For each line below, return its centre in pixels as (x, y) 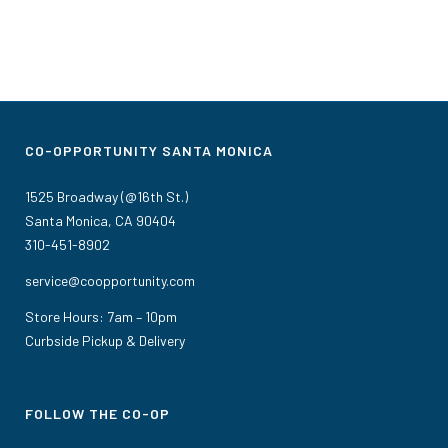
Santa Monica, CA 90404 (100, 220)
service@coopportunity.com (110, 280)
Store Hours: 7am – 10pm (101, 316)
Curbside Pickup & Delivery (105, 340)
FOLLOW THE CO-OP (97, 413)
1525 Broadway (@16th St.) (106, 196)
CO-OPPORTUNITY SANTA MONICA (149, 150)
